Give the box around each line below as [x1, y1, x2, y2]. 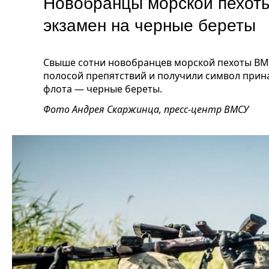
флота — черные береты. [43, 82, 162, 95]
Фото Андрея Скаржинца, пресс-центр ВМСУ [43, 103, 249, 116]
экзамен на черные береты [43, 12, 265, 36]
